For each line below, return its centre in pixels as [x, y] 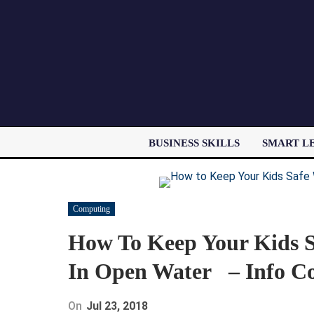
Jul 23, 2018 [117, 306]
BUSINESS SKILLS [194, 143]
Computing [91, 209]
